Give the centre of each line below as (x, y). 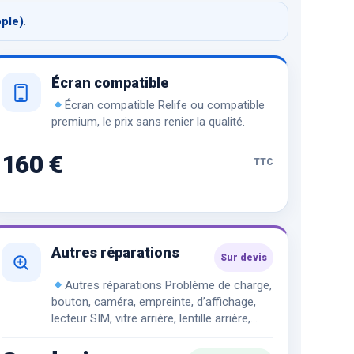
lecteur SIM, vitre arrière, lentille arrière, (151, 319)
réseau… (72, 335)
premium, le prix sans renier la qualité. (148, 122)
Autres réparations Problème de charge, (169, 286)
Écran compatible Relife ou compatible (165, 105)
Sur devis (243, 258)
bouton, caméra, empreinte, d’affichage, (153, 302)
